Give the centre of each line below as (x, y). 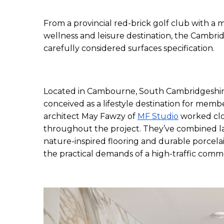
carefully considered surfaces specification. (130, 48)
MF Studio (158, 116)
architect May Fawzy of (90, 116)
